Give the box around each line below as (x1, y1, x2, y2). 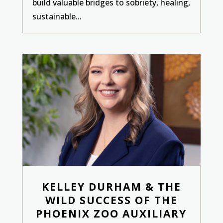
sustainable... (32, 11, 82, 22)
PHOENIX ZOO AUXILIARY (36, 206, 187, 221)
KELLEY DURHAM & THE (41, 179, 181, 194)
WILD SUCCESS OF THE (45, 193, 178, 207)
